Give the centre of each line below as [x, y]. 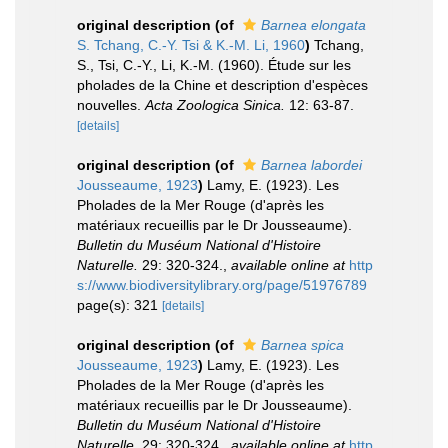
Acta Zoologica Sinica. [215, 105]
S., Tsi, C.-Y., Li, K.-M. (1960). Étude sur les [214, 65]
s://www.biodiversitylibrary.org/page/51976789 [222, 285]
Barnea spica [302, 345]
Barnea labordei [311, 165]
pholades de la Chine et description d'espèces [222, 85]
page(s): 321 [119, 305]
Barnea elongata [313, 25]
